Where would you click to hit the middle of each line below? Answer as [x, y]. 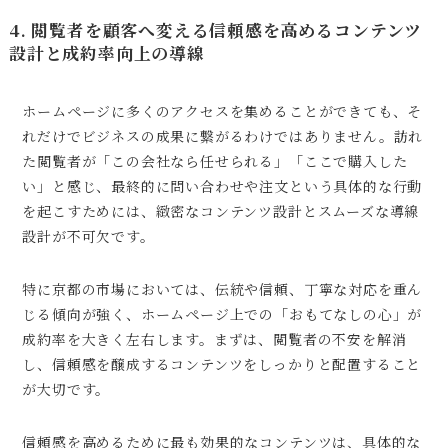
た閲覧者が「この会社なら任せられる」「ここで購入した [215, 160]
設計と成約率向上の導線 [106, 53]
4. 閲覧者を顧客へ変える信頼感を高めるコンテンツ [215, 30]
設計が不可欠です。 [88, 235]
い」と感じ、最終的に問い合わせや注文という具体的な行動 [222, 185]
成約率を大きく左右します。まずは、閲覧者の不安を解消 [214, 338]
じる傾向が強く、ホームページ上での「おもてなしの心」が [222, 313]
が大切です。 [66, 388]
